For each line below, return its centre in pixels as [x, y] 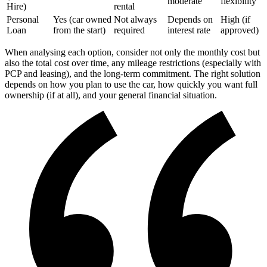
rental [124, 7]
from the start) [79, 30]
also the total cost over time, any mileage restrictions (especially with [133, 63]
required [129, 30]
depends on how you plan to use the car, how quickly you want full [131, 85]
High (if [235, 20]
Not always [135, 20]
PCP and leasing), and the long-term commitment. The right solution [133, 74]
